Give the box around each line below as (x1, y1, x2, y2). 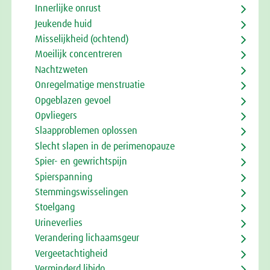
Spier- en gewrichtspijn (34, 157, 127, 167)
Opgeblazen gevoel (34, 95, 111, 105)
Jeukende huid (34, 19, 92, 29)
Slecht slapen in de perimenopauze (34, 141, 175, 151)
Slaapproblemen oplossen (34, 126, 137, 136)
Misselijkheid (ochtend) (34, 34, 128, 45)
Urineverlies (34, 218, 83, 228)
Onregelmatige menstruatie (34, 80, 145, 90)
